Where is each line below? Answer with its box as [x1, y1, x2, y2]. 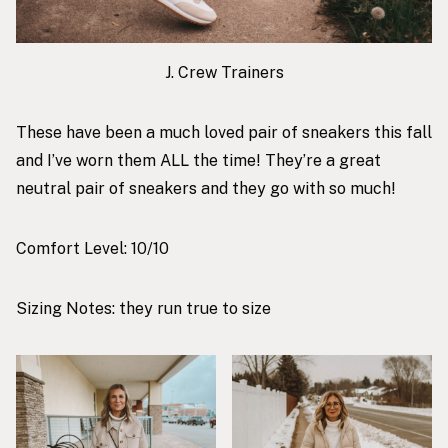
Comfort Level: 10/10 [16, 239, 169, 259]
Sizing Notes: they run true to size [16, 299, 271, 319]
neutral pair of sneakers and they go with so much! [16, 179, 396, 199]
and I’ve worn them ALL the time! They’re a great [16, 151, 381, 171]
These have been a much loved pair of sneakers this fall [16, 123, 432, 143]
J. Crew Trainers [164, 63, 284, 83]
